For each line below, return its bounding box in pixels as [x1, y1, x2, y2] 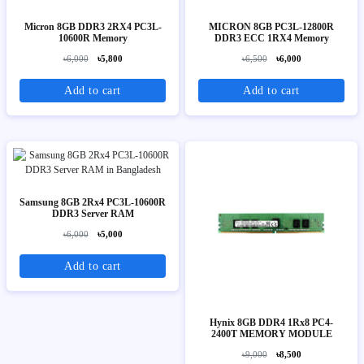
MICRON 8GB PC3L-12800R [209, 21, 334, 33]
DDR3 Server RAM [51, 207, 134, 219]
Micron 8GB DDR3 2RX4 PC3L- [24, 21, 162, 33]
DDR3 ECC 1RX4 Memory [214, 32, 329, 45]
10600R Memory [58, 32, 128, 45]
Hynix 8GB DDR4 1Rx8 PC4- [210, 316, 333, 328]
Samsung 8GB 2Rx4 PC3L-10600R [19, 196, 166, 208]
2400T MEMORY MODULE [210, 327, 332, 340]
